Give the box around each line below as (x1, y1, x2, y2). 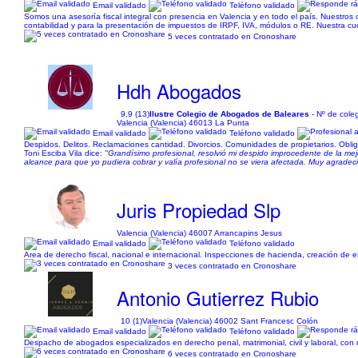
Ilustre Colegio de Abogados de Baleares (149, 109, 310, 118)
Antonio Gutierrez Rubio (117, 284, 320, 312)
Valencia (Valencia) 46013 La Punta (117, 118, 250, 127)
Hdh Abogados (117, 77, 242, 105)
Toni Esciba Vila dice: (24, 149, 105, 157)
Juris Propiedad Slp (117, 196, 281, 224)
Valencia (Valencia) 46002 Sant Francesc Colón (142, 316, 319, 325)
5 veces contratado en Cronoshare (168, 31, 296, 41)
